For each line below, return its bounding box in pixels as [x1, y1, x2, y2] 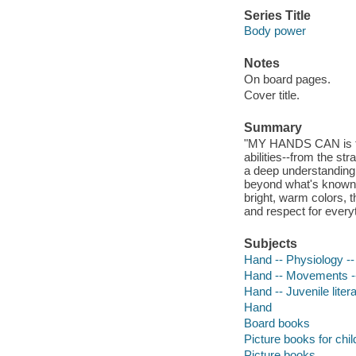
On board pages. [243, 72, 331, 86]
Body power [243, 24, 306, 38]
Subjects [243, 237, 297, 251]
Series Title [243, 8, 311, 22]
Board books [243, 315, 310, 330]
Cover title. [243, 87, 300, 102]
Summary [243, 121, 302, 135]
